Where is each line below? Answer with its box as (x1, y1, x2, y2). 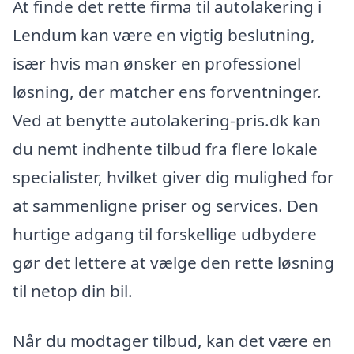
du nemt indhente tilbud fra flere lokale (13, 137, 318, 160)
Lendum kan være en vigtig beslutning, (13, 23, 315, 46)
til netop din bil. (13, 279, 133, 302)
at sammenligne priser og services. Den (13, 194, 318, 217)
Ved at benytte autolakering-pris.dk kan (13, 108, 321, 131)
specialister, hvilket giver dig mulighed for (13, 165, 334, 188)
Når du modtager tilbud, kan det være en (13, 330, 332, 352)
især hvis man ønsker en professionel (13, 51, 301, 74)
